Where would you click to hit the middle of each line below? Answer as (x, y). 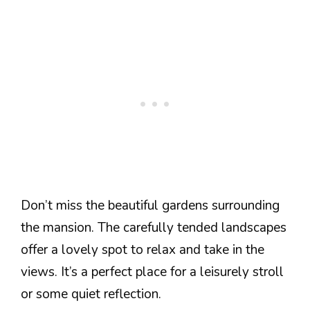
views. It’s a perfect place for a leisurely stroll (152, 272)
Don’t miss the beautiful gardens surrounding (150, 206)
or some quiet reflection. (91, 294)
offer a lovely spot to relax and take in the (143, 250)
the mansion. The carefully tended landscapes (154, 228)
